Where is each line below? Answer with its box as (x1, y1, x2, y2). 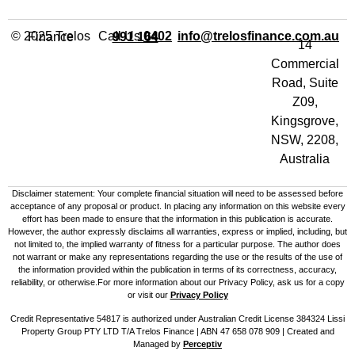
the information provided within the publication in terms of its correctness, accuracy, (18, 264, 337, 274)
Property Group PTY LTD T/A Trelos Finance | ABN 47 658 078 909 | (21, 326, 287, 337)
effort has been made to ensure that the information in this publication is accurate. (22, 213, 333, 223)
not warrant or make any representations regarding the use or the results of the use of (13, 251, 342, 261)
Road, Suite (271, 75, 338, 90)
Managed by (133, 339, 183, 349)
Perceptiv (183, 339, 222, 349)
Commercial (270, 56, 339, 71)
